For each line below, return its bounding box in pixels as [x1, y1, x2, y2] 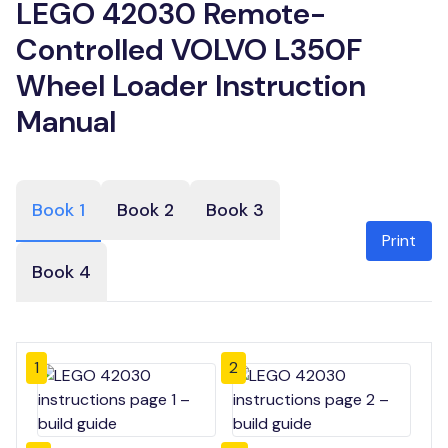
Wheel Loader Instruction [16, 66, 366, 105]
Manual [16, 102, 116, 141]
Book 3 [206, 198, 264, 222]
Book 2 [117, 198, 174, 222]
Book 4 [32, 260, 91, 284]
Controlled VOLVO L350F [16, 30, 362, 69]
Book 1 [32, 198, 85, 222]
